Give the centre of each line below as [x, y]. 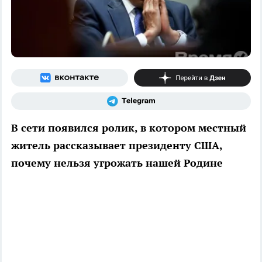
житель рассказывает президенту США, [117, 145]
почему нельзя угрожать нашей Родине [117, 163]
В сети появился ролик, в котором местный [129, 127]
